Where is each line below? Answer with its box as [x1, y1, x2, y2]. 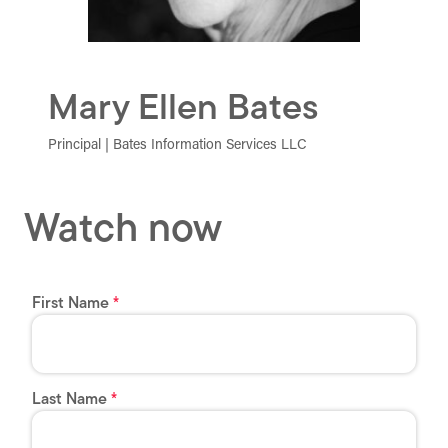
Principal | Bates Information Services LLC [48, 138, 307, 154]
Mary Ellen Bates [48, 92, 318, 129]
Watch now [24, 211, 222, 252]
